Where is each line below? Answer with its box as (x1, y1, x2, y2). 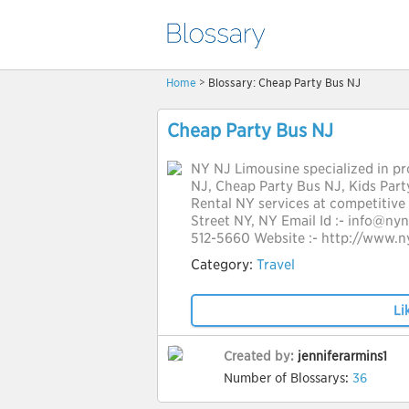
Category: (191, 257, 257, 273)
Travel (257, 257, 295, 273)
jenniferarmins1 (298, 349, 387, 363)
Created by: (224, 349, 298, 363)
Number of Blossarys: (224, 371, 352, 385)
